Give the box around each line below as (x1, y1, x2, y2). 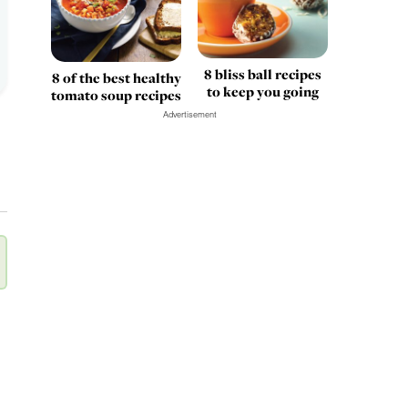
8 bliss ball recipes (203, 65, 321, 85)
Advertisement (162, 108, 217, 120)
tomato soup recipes (51, 85, 182, 105)
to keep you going (206, 82, 319, 102)
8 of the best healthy (51, 67, 181, 87)
